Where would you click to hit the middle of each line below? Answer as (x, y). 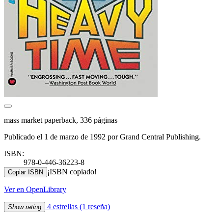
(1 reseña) (95, 206)
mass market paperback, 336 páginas (61, 120)
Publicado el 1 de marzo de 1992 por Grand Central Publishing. (102, 137)
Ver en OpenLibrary (35, 189)
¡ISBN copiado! (72, 171)
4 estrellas (62, 206)
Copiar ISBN (26, 172)
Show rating (25, 207)
